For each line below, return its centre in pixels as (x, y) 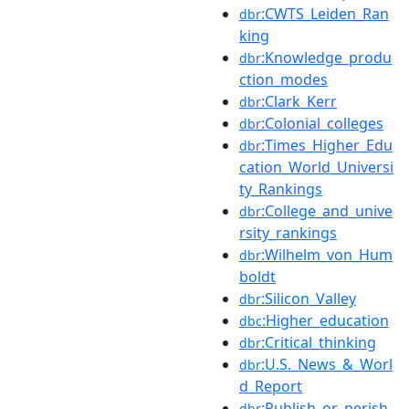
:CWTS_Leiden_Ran (325, 13)
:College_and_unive (327, 210)
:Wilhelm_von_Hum (327, 254)
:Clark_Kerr (299, 101)
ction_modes (283, 79)
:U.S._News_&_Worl (327, 364)
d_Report (271, 386)
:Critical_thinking (319, 342)
